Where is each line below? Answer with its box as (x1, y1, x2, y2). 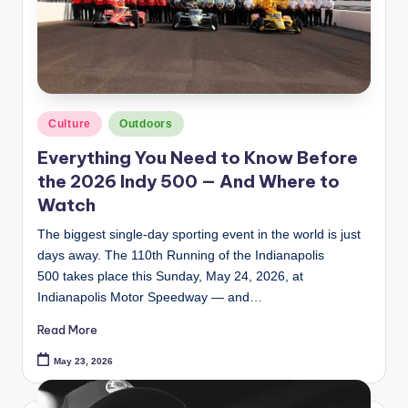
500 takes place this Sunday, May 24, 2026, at (37, 270, 303, 284)
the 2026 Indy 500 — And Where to (37, 170, 340, 193)
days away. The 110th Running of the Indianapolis (37, 249, 324, 263)
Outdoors (119, 117, 173, 131)
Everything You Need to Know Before (37, 147, 358, 169)
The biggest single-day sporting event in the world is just (37, 228, 361, 242)
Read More (37, 322, 97, 338)
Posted (36, 113, 75, 127)
